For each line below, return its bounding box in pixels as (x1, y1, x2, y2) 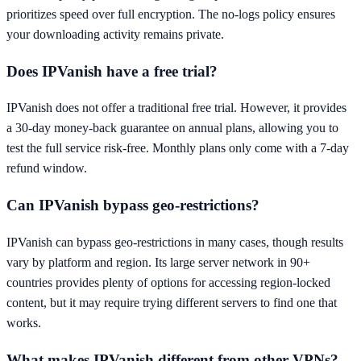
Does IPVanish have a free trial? (6, 62, 218, 80)
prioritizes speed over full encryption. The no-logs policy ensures (6, 7, 335, 22)
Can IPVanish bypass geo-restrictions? (6, 197, 259, 214)
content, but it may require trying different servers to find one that (6, 295, 337, 309)
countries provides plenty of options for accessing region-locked (6, 275, 330, 289)
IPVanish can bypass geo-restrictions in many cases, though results (6, 234, 343, 249)
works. (6, 315, 41, 330)
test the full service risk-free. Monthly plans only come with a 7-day (6, 141, 349, 156)
